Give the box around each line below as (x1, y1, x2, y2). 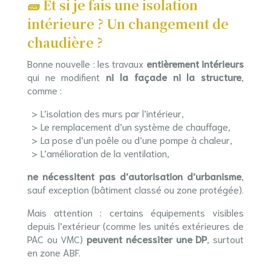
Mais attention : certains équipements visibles (27, 206, 244, 218)
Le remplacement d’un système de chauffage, (40, 120, 230, 132)
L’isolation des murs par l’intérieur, (40, 106, 184, 119)
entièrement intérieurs (146, 57, 244, 70)
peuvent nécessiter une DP (87, 232, 207, 245)
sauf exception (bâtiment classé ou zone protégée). (27, 183, 244, 195)
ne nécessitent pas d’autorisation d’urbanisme (27, 169, 242, 182)
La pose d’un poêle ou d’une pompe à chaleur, (40, 133, 232, 146)
